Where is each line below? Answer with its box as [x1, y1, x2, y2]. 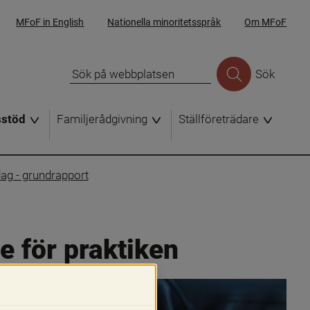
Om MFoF [244, 17, 287, 28]
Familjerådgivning [57, 112, 148, 127]
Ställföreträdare [179, 112, 259, 127]
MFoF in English [16, 17, 84, 28]
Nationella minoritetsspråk [107, 17, 221, 28]
